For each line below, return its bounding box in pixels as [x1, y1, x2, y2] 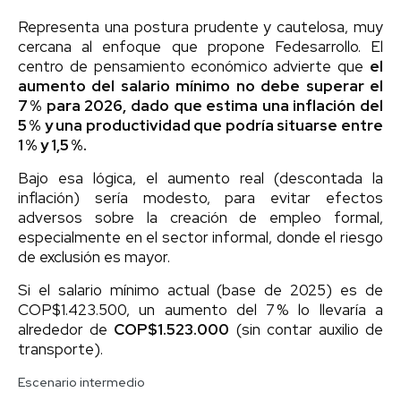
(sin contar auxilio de [229, 319, 384, 339]
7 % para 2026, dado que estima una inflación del [18, 95, 383, 115]
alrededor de [18, 319, 115, 339]
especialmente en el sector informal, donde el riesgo [18, 226, 383, 247]
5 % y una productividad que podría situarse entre [18, 115, 383, 135]
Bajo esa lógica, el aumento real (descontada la [18, 167, 383, 188]
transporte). [18, 338, 103, 359]
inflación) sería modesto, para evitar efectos [18, 187, 383, 208]
